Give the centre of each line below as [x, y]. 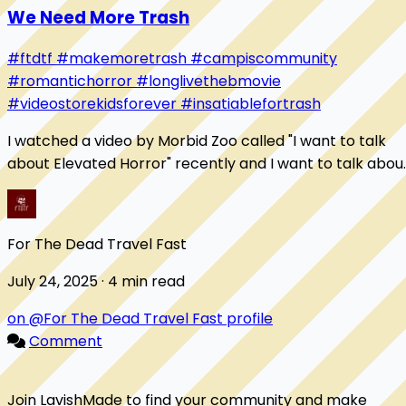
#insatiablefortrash [251, 104]
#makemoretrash [123, 59]
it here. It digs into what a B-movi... [128, 187]
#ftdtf [32, 59]
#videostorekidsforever [94, 104]
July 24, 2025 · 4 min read [143, 282]
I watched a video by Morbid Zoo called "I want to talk [197, 141]
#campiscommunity [264, 59]
